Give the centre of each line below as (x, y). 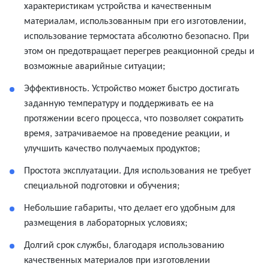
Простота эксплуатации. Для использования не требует (138, 171)
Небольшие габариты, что (79, 208)
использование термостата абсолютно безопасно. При (137, 37)
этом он (41, 52)
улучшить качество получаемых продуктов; (112, 149)
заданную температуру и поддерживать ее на (119, 104)
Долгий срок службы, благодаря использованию (124, 246)
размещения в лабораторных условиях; (106, 223)
